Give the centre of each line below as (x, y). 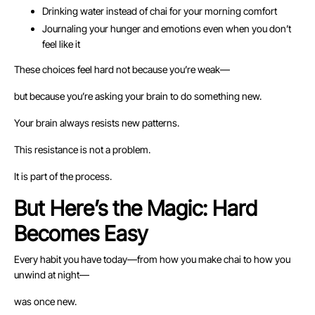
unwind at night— (52, 275)
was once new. (45, 302)
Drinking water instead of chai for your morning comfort (160, 11)
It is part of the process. (63, 176)
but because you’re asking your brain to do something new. (138, 96)
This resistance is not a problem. (82, 150)
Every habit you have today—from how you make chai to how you (152, 259)
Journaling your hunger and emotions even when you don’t (167, 29)
